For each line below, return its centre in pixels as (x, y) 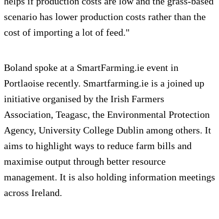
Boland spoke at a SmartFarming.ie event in (91, 68)
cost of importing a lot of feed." (67, 33)
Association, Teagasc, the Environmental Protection (107, 115)
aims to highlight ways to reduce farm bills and (98, 146)
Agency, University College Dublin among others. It (108, 130)
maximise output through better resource (85, 162)
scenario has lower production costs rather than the (105, 17)
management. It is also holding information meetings (109, 177)
